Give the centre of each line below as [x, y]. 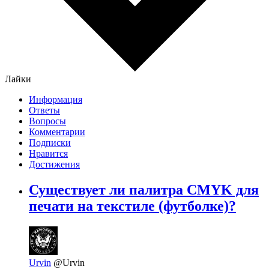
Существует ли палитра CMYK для [144, 190]
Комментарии [57, 132]
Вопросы [47, 121]
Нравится [48, 154]
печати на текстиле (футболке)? [132, 206]
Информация [56, 100]
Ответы [44, 110]
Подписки [50, 143]
